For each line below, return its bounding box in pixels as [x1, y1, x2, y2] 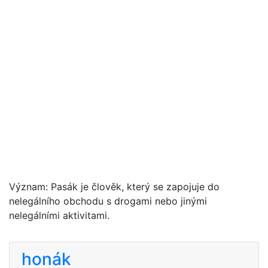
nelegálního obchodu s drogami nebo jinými [9, 195, 207, 207]
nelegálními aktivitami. [9, 209, 109, 221]
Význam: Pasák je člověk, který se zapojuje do [9, 181, 220, 193]
